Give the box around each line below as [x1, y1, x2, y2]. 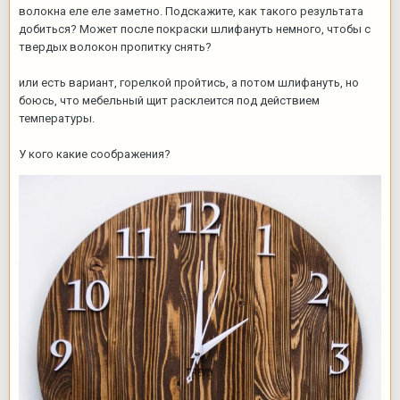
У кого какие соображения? [19, 147, 171, 161]
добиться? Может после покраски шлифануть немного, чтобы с [19, 22, 371, 36]
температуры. [19, 112, 97, 125]
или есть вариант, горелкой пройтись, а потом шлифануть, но [19, 76, 359, 89]
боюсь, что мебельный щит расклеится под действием [19, 94, 320, 107]
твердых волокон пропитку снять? [19, 40, 212, 54]
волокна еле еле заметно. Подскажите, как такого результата [19, 4, 363, 18]
